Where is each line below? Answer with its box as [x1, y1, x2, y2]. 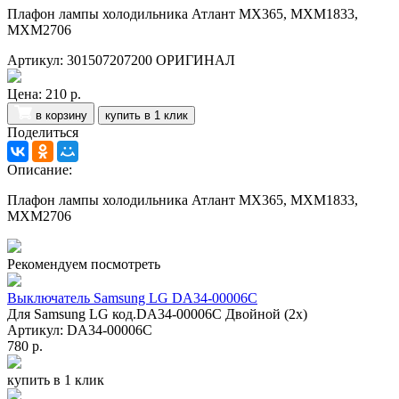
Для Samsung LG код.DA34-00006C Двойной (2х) [7, 306, 307, 322]
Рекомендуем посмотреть [7, 256, 160, 273]
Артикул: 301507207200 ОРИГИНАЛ [7, 53, 235, 69]
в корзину [36, 109, 87, 123]
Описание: [7, 162, 72, 178]
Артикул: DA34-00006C [7, 322, 159, 338]
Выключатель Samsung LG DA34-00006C [7, 290, 257, 306]
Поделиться [7, 125, 78, 141]
